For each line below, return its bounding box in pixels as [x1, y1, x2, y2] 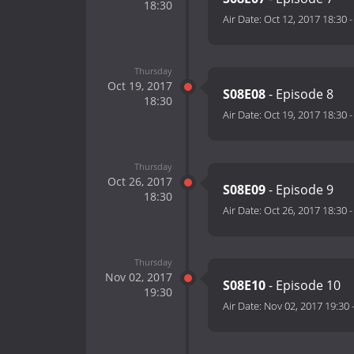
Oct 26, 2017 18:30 [264, 203, 347, 218]
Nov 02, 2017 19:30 [264, 299, 349, 314]
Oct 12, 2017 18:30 [264, 12, 347, 27]
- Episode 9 [265, 181, 333, 199]
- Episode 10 [265, 277, 341, 295]
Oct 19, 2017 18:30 [264, 107, 347, 122]
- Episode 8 [265, 85, 333, 104]
